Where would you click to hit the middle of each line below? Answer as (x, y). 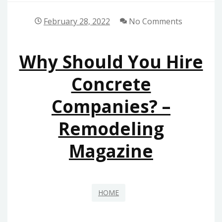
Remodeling (111, 129)
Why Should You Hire (111, 62)
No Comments (155, 22)
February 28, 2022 (77, 22)
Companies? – (111, 107)
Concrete (111, 84)
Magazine (111, 151)
